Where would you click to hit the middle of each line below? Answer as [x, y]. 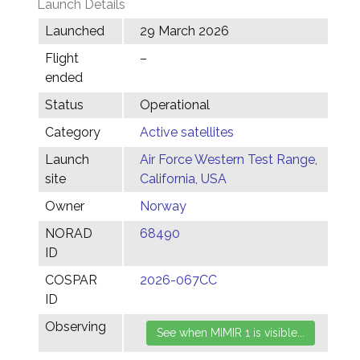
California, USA [183, 179]
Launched [75, 31]
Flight [62, 58]
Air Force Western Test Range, [229, 160]
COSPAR [71, 280]
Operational [175, 105]
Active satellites [187, 132]
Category [73, 132]
